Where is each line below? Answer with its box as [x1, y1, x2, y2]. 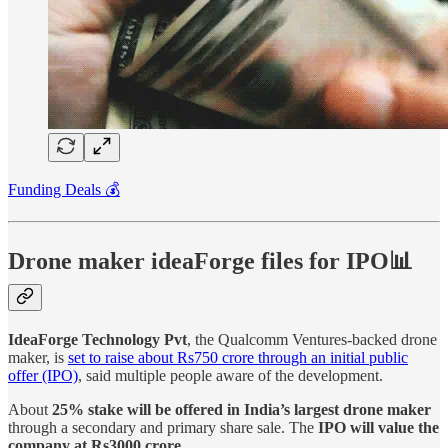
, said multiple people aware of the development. [78, 366, 383, 384]
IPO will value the [318, 418, 439, 436]
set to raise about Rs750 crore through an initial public [68, 348, 408, 366]
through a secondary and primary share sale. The [8, 418, 318, 436]
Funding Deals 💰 [8, 180, 120, 198]
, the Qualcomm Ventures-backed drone [187, 330, 437, 348]
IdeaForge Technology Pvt [8, 330, 187, 348]
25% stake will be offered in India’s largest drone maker [52, 400, 431, 418]
